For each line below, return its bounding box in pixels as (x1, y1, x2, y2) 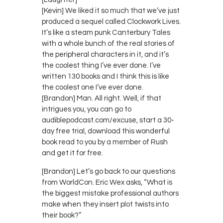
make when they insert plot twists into (42, 200, 169, 208)
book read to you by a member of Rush (42, 138, 168, 146)
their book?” (42, 211, 81, 219)
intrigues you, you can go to (42, 105, 131, 113)
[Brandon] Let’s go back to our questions (42, 167, 175, 175)
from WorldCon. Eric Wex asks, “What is (42, 178, 172, 186)
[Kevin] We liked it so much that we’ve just (42, 6, 180, 14)
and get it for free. (42, 149, 103, 157)
